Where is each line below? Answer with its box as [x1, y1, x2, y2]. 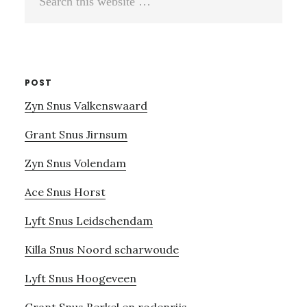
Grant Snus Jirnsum [24, 127, 127, 142]
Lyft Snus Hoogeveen [24, 271, 136, 286]
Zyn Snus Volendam [24, 156, 126, 171]
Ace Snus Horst [24, 185, 106, 199]
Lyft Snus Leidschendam [24, 214, 153, 228]
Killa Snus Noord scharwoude [24, 243, 179, 257]
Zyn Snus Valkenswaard [24, 99, 147, 113]
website [24, 28, 65, 42]
